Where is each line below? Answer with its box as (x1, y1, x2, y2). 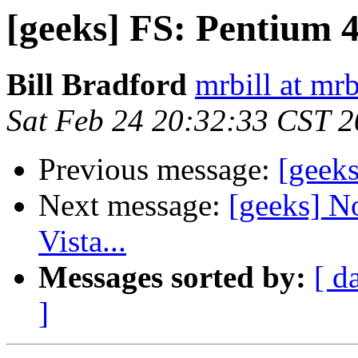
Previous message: (38, 152, 278, 187)
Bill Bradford (6, 67, 187, 102)
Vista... (38, 224, 126, 259)
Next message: (38, 188, 229, 223)
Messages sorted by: (38, 260, 306, 295)
